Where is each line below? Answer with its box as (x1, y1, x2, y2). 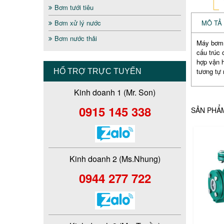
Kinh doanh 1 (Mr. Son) (74, 86, 155, 98)
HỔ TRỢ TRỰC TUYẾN (53, 66, 141, 75)
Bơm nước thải (54, 33, 97, 43)
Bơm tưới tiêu (54, 2, 93, 12)
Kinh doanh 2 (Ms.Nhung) (69, 153, 160, 165)
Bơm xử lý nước (54, 17, 101, 27)
